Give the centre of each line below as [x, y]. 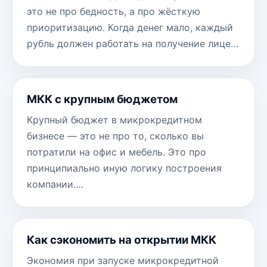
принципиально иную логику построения [124, 168]
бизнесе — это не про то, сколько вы [115, 136]
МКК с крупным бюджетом [102, 100]
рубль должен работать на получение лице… [133, 44]
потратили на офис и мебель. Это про [117, 152]
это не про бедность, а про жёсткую [114, 12]
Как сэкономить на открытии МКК [122, 240]
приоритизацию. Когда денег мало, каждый [130, 28]
